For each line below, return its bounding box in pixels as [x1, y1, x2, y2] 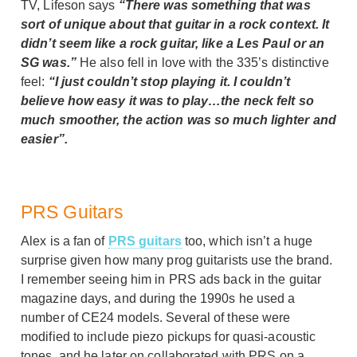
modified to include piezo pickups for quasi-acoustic [21, 329, 316, 343]
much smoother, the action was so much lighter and [21, 112, 336, 127]
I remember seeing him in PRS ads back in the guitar [21, 272, 322, 286]
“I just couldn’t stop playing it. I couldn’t [48, 74, 291, 88]
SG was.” [21, 55, 76, 69]
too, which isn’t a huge [181, 233, 313, 248]
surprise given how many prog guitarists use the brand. [21, 253, 333, 267]
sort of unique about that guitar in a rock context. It [21, 17, 330, 31]
